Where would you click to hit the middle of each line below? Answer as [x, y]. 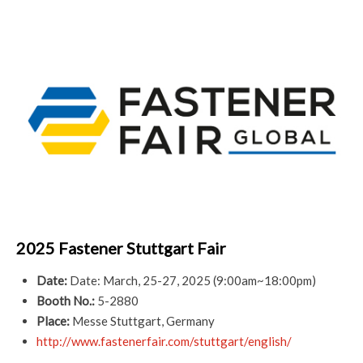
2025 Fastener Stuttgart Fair [121, 248]
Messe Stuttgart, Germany [142, 321]
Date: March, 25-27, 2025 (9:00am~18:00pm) [192, 281]
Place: [53, 321]
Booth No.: [67, 301]
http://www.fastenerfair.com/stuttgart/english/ [164, 342]
